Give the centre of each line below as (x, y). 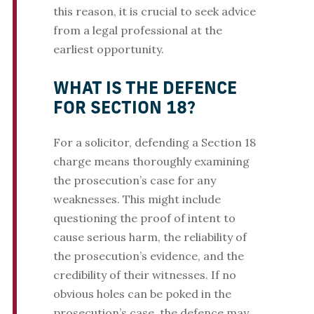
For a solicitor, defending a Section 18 (154, 143)
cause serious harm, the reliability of (150, 237)
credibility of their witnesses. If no (144, 275)
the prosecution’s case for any (134, 180)
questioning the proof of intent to (144, 218)
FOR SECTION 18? (124, 110)
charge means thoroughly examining (151, 162)
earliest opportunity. (108, 49)
